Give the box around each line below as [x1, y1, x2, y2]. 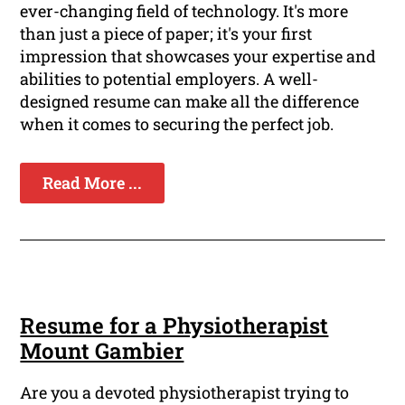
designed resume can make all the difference [20, 90, 360, 113]
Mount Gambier [20, 336, 184, 366]
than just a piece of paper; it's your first [20, 23, 313, 45]
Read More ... [42, 172, 143, 194]
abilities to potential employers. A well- [20, 68, 319, 90]
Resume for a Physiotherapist [20, 311, 329, 341]
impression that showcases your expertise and [20, 45, 377, 68]
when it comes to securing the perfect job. [20, 113, 334, 136]
